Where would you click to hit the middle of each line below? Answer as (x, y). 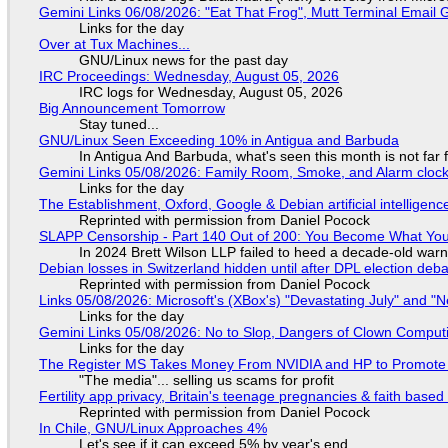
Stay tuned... (118, 123)
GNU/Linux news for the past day (183, 59)
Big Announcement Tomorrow (131, 107)
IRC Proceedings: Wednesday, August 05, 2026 (188, 75)
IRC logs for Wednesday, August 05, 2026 (210, 91)
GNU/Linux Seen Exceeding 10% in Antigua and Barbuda (218, 139)
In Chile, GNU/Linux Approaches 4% (152, 427)
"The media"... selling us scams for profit (206, 379)
